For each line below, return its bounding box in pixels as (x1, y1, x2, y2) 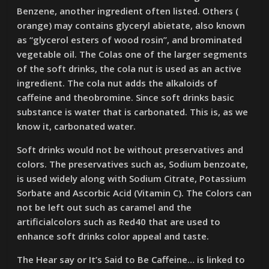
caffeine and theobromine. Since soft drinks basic (17, 91, 235, 103)
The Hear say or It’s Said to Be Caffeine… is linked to (17, 253, 246, 265)
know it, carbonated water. (17, 120, 136, 132)
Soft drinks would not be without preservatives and (17, 144, 244, 156)
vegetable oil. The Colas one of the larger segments (17, 48, 248, 60)
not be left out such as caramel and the (17, 201, 192, 213)
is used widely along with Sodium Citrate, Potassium (17, 172, 247, 184)
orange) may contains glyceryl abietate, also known (17, 19, 246, 31)
